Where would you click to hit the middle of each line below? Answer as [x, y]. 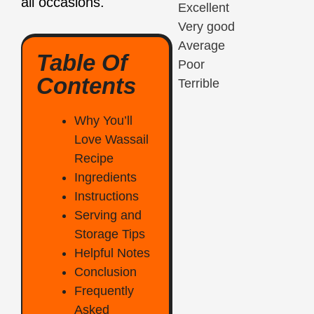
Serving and [108, 216]
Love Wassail [111, 140]
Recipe [94, 159]
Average [202, 45]
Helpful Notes [112, 253]
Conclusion [105, 272]
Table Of [82, 63]
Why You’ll [103, 121]
